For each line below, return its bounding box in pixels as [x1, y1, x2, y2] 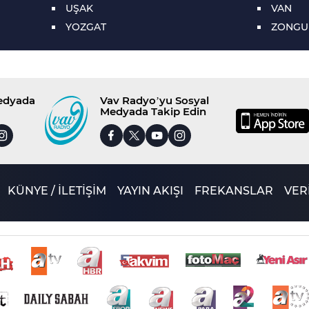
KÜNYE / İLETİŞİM [7, 184, 106, 197]
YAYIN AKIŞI [117, 184, 183, 197]
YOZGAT [65, 21, 106, 33]
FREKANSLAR [194, 184, 273, 197]
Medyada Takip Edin [99, 105, 206, 118]
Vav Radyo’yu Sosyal [99, 94, 209, 107]
